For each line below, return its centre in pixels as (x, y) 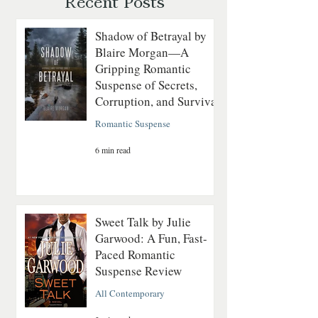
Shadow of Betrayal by (151, 35)
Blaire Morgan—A (142, 52)
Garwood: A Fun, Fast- (151, 238)
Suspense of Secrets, (146, 84)
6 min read (113, 149)
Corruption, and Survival (158, 101)
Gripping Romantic (143, 68)
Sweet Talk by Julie (143, 221)
